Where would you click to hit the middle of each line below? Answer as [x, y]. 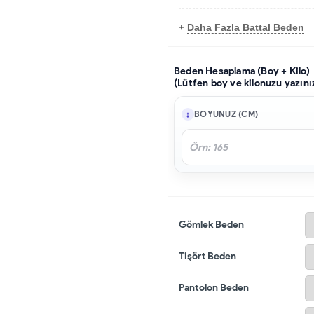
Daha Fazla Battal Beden [246, 27]
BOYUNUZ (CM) [226, 114]
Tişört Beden [207, 256]
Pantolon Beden [214, 287]
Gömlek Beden [211, 224]
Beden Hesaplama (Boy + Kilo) [242, 71]
